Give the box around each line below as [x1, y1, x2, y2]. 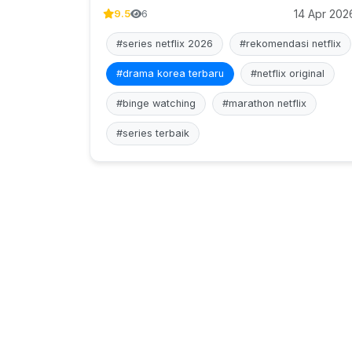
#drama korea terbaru [116, 68, 224, 79]
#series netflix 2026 [116, 38, 213, 49]
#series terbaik [116, 127, 189, 139]
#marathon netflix [222, 97, 306, 109]
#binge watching [116, 97, 196, 109]
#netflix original [251, 68, 324, 79]
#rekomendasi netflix [240, 38, 341, 49]
